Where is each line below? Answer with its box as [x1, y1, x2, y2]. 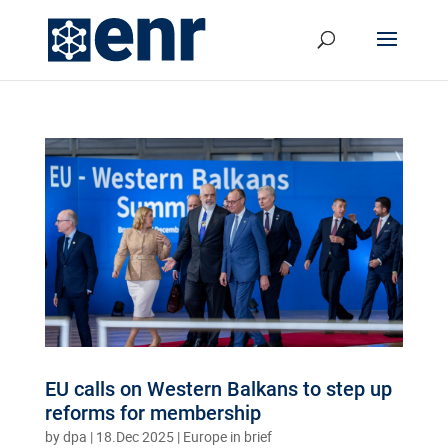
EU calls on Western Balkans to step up [44, 376, 392, 401]
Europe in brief [182, 426, 272, 446]
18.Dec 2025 [95, 426, 174, 446]
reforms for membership [44, 400, 261, 425]
